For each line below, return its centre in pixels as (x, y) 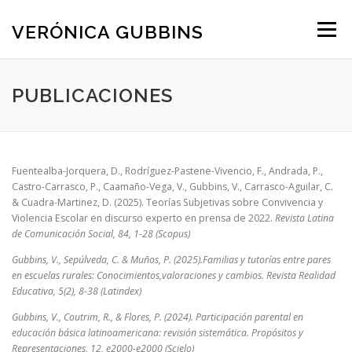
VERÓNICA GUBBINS (108, 31)
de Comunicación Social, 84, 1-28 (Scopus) (101, 234)
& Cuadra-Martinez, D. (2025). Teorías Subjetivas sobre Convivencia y (167, 202)
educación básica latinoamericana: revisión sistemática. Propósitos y (158, 333)
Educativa (33, 291)
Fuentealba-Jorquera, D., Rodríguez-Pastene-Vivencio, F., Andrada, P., (167, 171)
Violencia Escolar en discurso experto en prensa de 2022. (143, 218)
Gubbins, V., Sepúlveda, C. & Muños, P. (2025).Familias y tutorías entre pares (171, 260)
